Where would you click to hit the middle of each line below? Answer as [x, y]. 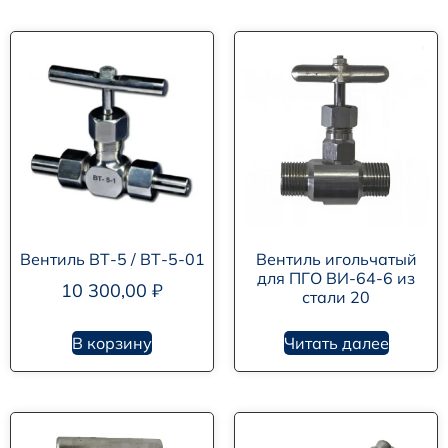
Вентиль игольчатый [336, 259]
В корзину [112, 343]
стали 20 [336, 297]
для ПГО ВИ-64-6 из [336, 278]
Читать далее [336, 343]
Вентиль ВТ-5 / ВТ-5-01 [112, 259]
